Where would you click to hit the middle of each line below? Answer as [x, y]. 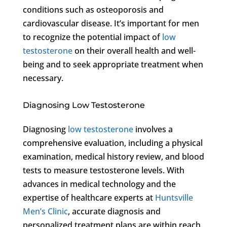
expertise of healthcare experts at [89, 197]
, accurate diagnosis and [114, 211]
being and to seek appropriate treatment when [113, 64]
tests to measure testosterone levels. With [103, 170]
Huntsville [174, 197]
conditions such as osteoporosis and [93, 9]
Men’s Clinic [45, 211]
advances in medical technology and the [99, 184]
